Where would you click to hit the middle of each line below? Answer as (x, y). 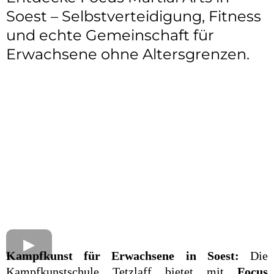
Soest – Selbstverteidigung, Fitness (134, 16)
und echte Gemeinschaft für (110, 35)
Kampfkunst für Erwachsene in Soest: (123, 255)
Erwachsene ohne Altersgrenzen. (128, 54)
